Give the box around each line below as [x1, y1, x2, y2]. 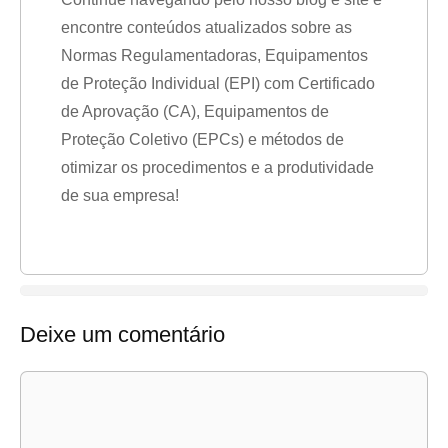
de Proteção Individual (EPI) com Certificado [61, 75, 375, 92]
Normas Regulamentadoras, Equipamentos [61, 47, 368, 64]
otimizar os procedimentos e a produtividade [61, 159, 374, 176]
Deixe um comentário [20, 322, 225, 347]
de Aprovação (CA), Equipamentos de [61, 103, 329, 120]
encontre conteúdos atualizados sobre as [61, 19, 352, 36]
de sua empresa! [61, 187, 179, 204]
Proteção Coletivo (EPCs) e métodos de [61, 131, 344, 148]
